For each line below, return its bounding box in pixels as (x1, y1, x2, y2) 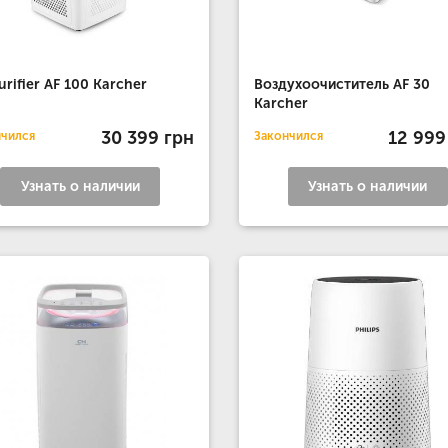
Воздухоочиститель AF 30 (253, 76, 430, 93)
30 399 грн (100, 126, 194, 149)
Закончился (253, 129, 323, 143)
